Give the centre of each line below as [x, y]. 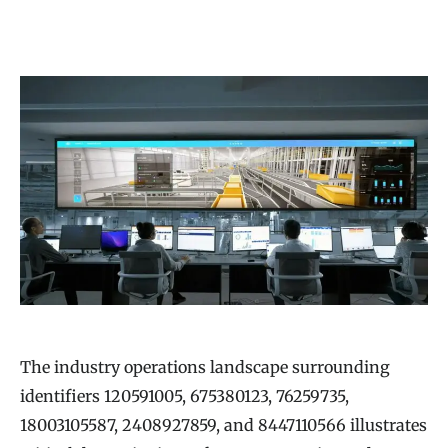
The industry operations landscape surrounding [205, 367]
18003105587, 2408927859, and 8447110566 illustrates [223, 425]
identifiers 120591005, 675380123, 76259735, [184, 396]
